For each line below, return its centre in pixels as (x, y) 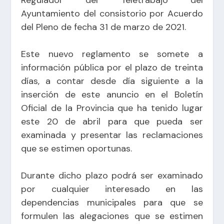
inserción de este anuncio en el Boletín (112, 94)
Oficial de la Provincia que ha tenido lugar (112, 108)
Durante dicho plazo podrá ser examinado (112, 175)
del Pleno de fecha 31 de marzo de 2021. (104, 27)
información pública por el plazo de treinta (112, 67)
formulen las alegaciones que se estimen (112, 216)
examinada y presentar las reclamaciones (112, 135)
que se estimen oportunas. (77, 148)
